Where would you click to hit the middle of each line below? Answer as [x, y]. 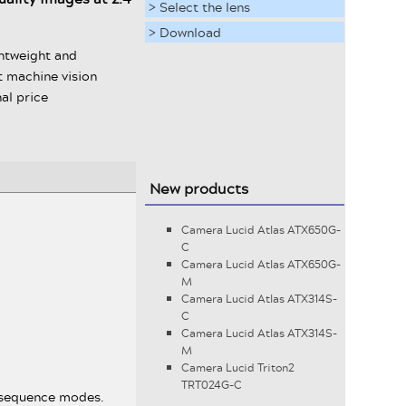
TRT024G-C [212, 385]
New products [199, 188]
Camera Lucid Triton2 [238, 367]
